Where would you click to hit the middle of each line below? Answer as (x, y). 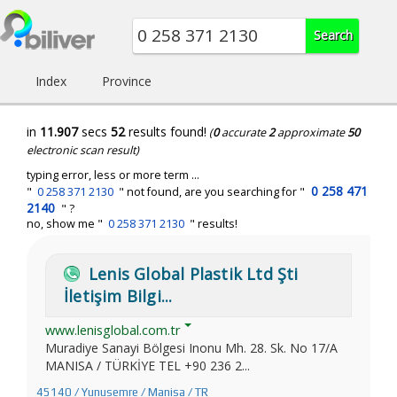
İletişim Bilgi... (118, 296)
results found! (166, 132)
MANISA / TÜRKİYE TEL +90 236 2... (148, 366)
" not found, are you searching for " (212, 192)
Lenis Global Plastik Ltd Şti (194, 274)
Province (127, 81)
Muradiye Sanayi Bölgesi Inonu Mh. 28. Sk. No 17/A (191, 348)
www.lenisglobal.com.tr (113, 330)
